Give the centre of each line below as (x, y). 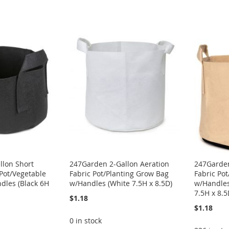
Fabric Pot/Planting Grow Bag (119, 173)
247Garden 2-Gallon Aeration (120, 164)
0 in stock (86, 220)
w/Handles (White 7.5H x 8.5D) (121, 183)
